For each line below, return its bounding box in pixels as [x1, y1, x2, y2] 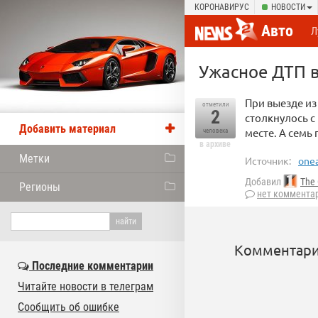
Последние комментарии [29, 259, 153, 273]
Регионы [19, 180, 60, 194]
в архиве [199, 139, 231, 149]
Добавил [245, 176, 283, 188]
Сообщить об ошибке [18, 300, 119, 314]
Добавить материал [19, 122, 116, 136]
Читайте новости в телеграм [18, 280, 153, 293]
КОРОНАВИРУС [194, 2, 249, 12]
